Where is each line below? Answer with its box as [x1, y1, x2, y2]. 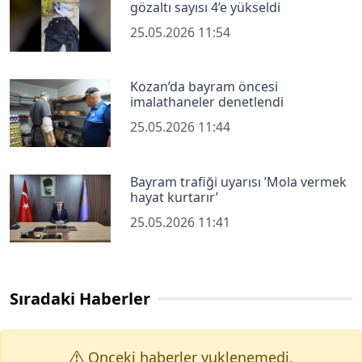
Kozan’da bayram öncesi [130, 78, 279, 96]
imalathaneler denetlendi [130, 93, 284, 112]
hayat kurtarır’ [130, 187, 219, 206]
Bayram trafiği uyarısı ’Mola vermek [130, 172, 347, 191]
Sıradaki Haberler [10, 287, 150, 309]
